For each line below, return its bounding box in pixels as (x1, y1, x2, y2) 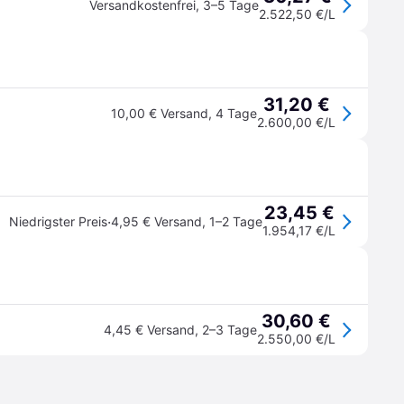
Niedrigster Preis (9, 214, 107, 229)
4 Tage (216, 106, 257, 121)
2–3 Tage (202, 322, 257, 337)
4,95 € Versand (111, 214, 202, 229)
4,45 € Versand (104, 322, 195, 337)
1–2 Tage (209, 214, 262, 229)
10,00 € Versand (111, 106, 208, 121)
